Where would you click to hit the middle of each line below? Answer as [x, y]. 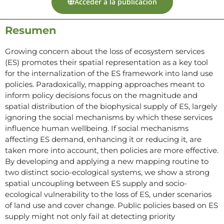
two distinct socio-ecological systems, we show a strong [107, 172]
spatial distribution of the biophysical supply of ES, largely [111, 106]
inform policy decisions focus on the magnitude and [101, 95]
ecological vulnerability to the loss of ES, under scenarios [108, 194]
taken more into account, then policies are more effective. [112, 150]
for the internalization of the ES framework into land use [109, 73]
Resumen [31, 30]
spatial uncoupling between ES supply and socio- [96, 183]
